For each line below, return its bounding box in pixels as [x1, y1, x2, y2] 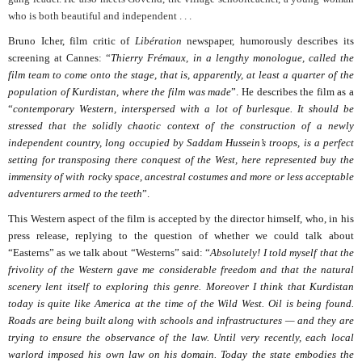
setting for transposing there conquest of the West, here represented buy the [8, 154, 354, 166]
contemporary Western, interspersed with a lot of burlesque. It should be [13, 103, 354, 116]
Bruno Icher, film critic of [8, 35, 135, 48]
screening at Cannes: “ [8, 52, 112, 65]
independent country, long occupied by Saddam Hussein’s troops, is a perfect [8, 137, 354, 149]
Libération [134, 35, 182, 48]
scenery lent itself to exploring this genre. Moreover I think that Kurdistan [8, 280, 354, 293]
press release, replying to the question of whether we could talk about [8, 229, 354, 242]
